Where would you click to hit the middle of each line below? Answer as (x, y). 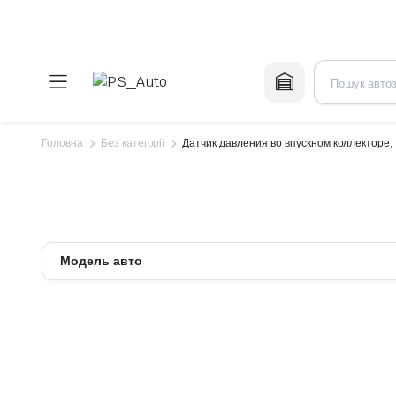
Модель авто (101, 261)
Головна (62, 143)
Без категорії (133, 143)
